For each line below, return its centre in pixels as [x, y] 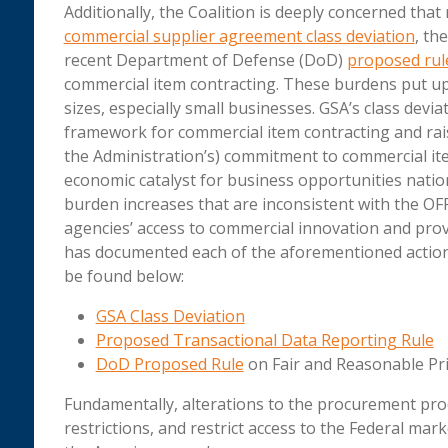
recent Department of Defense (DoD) [205, 60]
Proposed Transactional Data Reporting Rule [264, 340]
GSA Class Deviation [170, 316]
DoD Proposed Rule [169, 364]
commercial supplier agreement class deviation [239, 36]
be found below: [123, 276]
